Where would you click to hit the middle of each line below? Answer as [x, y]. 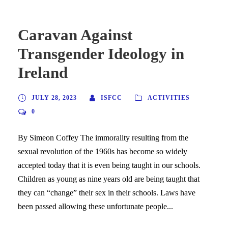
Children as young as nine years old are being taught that [109, 179]
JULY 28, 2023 [54, 97]
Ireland [43, 72]
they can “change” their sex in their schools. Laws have [107, 192]
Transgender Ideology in [101, 53]
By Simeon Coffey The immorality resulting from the [103, 137]
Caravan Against [75, 35]
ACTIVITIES [169, 97]
